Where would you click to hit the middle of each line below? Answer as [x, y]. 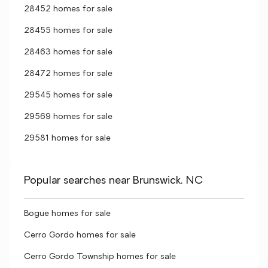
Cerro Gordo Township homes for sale [100, 257]
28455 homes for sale [68, 31]
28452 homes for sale [68, 9]
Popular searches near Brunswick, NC [113, 181]
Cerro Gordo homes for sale [80, 235]
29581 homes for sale [67, 138]
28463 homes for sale [68, 52]
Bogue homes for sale [67, 214]
